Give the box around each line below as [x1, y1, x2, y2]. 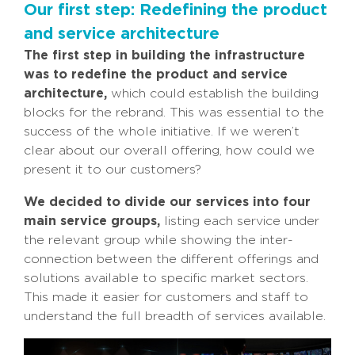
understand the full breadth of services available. [24, 309, 326, 323]
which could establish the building [107, 86, 319, 101]
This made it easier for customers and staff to [24, 290, 308, 304]
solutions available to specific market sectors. [24, 271, 308, 285]
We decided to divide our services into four [24, 194, 311, 209]
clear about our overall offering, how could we [24, 143, 315, 158]
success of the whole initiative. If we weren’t [24, 124, 300, 139]
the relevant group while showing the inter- [24, 233, 293, 247]
